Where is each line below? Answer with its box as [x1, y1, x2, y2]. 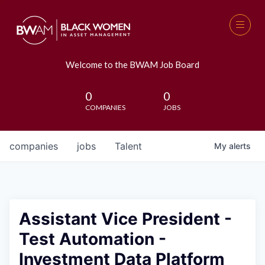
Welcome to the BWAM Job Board [66, 59, 199, 70]
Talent [115, 140, 142, 152]
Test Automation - [19, 229, 166, 249]
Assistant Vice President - [19, 209, 232, 229]
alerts [229, 141, 251, 151]
